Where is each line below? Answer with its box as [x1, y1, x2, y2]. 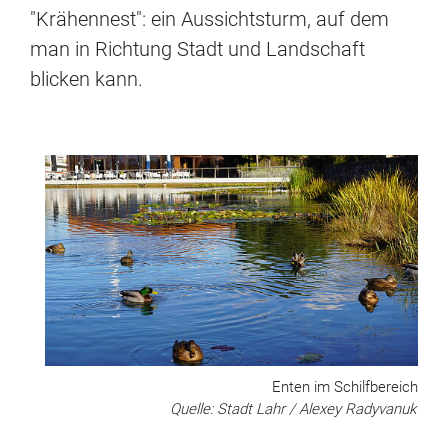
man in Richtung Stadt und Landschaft [30, 37, 365, 62]
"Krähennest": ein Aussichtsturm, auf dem [30, 7, 389, 32]
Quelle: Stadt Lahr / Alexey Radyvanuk [170, 400, 416, 419]
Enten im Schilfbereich [272, 378, 418, 397]
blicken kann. [30, 67, 143, 92]
